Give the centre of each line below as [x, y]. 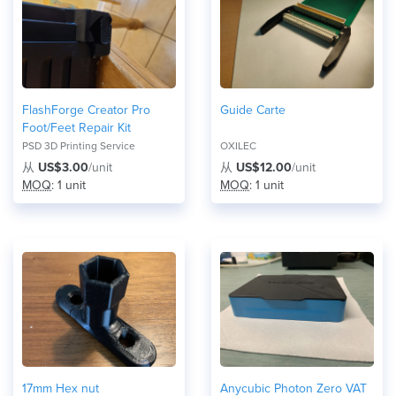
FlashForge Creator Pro [86, 110]
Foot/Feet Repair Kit [76, 128]
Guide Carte [253, 110]
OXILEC [238, 146]
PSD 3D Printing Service [79, 146]
